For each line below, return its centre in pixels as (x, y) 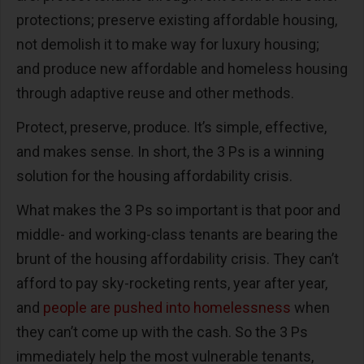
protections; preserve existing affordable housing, (177, 19)
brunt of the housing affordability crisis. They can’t (178, 258)
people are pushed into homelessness (167, 307)
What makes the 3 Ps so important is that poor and (178, 210)
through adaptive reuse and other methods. (155, 93)
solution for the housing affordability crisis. (154, 175)
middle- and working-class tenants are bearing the (177, 234)
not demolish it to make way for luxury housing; (168, 44)
